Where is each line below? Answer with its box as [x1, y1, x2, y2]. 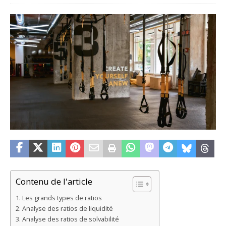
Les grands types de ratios [22, 194, 102, 203]
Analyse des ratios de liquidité [22, 204, 113, 213]
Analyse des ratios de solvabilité [22, 215, 119, 224]
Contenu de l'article [16, 176, 92, 188]
